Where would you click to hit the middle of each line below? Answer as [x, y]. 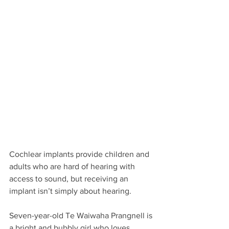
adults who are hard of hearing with [73, 166]
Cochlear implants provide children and [80, 154]
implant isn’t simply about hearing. [71, 191]
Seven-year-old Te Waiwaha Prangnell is [82, 215]
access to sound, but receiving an [70, 178]
